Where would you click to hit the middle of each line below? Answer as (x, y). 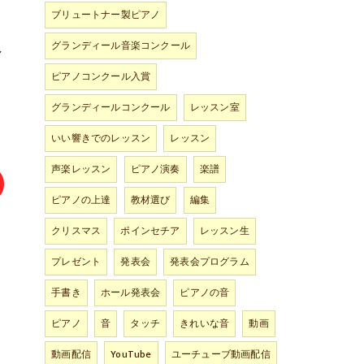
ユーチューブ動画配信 (221, 354)
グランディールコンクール (111, 107)
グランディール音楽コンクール (121, 45)
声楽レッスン (81, 169)
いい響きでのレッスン (101, 138)
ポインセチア (150, 231)
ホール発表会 (131, 292)
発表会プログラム (210, 262)
